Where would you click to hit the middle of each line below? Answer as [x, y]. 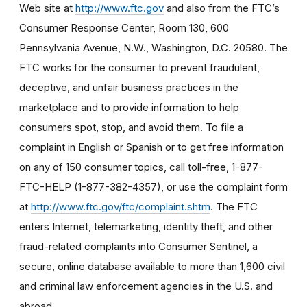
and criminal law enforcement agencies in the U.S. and [146, 286]
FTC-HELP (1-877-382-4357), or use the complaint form [153, 186]
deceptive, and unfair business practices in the [129, 87]
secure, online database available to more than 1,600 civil [152, 266]
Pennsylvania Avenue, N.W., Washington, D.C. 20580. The [153, 47]
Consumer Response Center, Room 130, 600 [124, 27]
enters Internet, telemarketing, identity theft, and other [146, 226]
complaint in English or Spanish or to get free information [151, 147]
